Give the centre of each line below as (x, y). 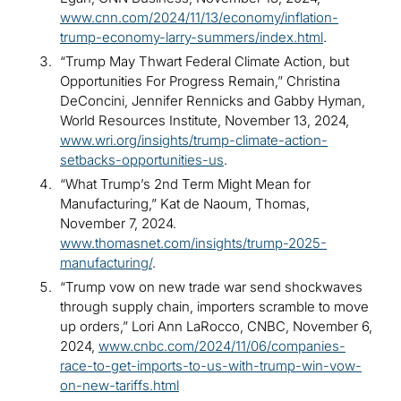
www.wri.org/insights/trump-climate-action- (194, 141)
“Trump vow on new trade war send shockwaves (211, 287)
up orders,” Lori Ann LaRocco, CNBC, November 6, (216, 327)
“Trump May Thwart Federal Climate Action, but (205, 62)
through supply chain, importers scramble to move (214, 307)
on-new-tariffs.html (119, 386)
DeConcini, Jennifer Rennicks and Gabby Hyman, (213, 101)
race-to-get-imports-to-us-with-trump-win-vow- (211, 366)
